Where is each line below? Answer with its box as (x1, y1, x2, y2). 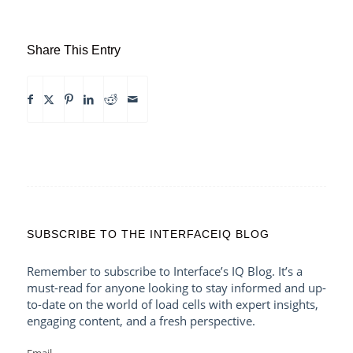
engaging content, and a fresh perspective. (26, 313, 255, 329)
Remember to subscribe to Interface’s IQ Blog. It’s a (26, 263, 303, 279)
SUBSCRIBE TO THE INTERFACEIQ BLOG (26, 228, 269, 240)
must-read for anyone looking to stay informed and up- (26, 280, 326, 295)
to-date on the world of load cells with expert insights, (26, 296, 318, 312)
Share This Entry (26, 43, 121, 57)
